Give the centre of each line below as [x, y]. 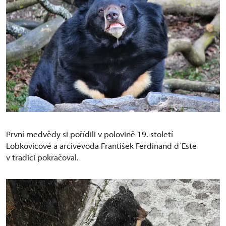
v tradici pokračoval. [42, 157]
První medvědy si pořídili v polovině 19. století [90, 134]
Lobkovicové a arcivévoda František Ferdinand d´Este [101, 145]
